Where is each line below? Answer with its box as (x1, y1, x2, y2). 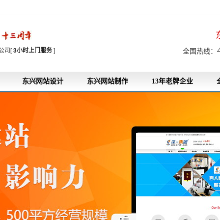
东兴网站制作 (87, 78, 128, 85)
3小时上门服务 (13, 46, 52, 55)
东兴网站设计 (22, 78, 63, 85)
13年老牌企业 (152, 78, 193, 85)
